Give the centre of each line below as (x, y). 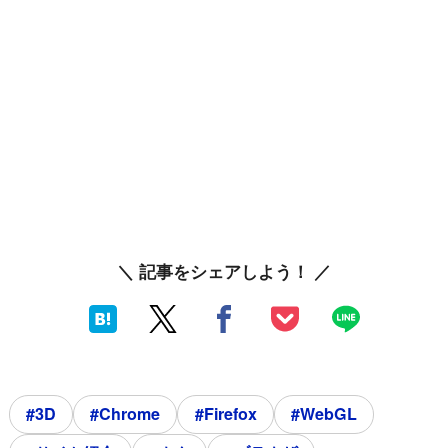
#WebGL (323, 414)
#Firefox (225, 414)
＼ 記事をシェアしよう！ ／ (224, 271)
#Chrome (125, 414)
